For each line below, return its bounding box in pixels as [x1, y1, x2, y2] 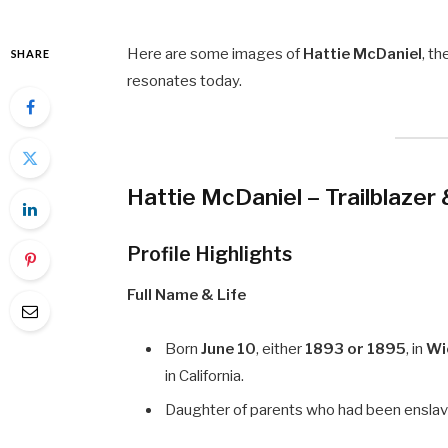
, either [256, 339, 306, 358]
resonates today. [127, 71, 243, 90]
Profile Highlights [127, 241, 293, 266]
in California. [165, 366, 245, 385]
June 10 [201, 339, 257, 358]
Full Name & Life [127, 285, 247, 304]
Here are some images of [127, 44, 304, 63]
